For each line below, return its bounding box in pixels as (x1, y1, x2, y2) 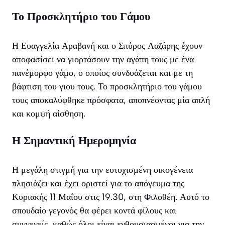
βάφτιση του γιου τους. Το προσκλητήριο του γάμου (12, 81, 202, 92)
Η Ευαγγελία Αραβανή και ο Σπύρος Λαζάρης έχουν (12, 40, 202, 52)
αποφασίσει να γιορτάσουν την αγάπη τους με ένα (12, 54, 194, 65)
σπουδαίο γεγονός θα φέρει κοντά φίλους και (12, 205, 176, 216)
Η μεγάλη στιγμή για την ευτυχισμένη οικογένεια (12, 164, 193, 176)
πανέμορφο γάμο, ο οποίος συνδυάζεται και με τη (12, 67, 193, 79)
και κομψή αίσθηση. (12, 108, 85, 120)
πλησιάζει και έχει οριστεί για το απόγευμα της (12, 178, 184, 189)
